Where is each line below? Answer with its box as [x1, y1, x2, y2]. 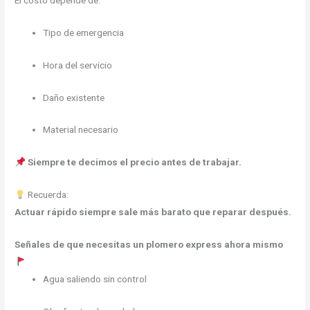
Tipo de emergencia [43, 26, 125, 38]
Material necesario [43, 124, 119, 136]
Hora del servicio [43, 59, 113, 71]
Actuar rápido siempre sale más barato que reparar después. [15, 206, 292, 218]
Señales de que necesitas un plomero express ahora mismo [15, 239, 284, 250]
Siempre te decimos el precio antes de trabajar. [27, 156, 241, 168]
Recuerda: [25, 189, 69, 201]
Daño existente [43, 91, 105, 103]
